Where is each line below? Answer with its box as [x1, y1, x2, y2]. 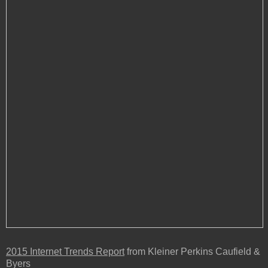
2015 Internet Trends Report [6, 246, 124, 257]
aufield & [223, 246, 260, 257]
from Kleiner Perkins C [124, 246, 223, 257]
